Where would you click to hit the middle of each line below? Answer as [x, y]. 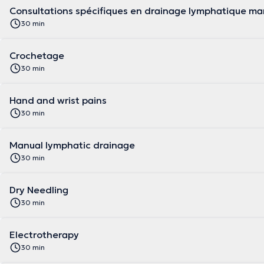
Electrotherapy [44, 235]
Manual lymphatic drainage [72, 145]
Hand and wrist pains [58, 100]
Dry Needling [39, 190]
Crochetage [37, 55]
